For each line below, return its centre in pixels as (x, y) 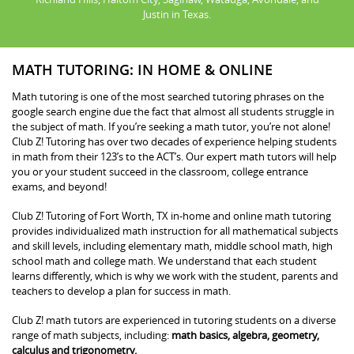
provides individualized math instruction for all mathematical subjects (175, 230)
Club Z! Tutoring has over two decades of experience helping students (174, 141)
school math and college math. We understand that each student (164, 260)
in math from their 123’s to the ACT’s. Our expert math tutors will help (174, 156)
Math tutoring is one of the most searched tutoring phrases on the (168, 96)
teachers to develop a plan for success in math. (121, 290)
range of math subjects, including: (92, 335)
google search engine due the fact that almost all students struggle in (173, 111)
